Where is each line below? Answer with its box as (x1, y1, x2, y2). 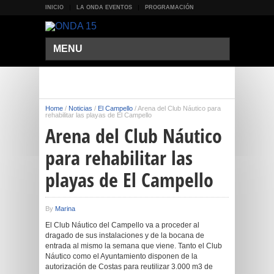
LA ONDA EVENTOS (76, 4, 132, 10)
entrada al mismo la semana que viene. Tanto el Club (45, 242, 222, 250)
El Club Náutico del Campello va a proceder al (45, 221, 199, 229)
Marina (55, 205, 75, 212)
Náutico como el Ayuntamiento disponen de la (45, 252, 198, 261)
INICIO (45, 4, 64, 10)
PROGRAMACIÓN (145, 4, 194, 10)
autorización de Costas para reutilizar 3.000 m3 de (45, 262, 213, 271)
